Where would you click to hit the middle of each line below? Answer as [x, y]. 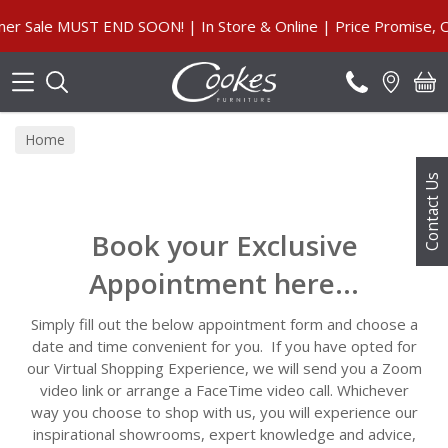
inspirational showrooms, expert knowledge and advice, [224, 434]
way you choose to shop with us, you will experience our [224, 412]
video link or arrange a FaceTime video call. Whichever [224, 390]
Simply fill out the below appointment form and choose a [224, 324]
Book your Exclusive [224, 245]
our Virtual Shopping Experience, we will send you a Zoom [224, 368]
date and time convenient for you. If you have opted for [224, 346]
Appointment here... [224, 283]
